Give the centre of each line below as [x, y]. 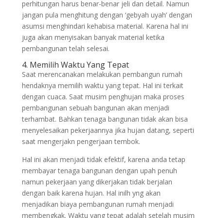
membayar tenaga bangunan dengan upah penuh [99, 171]
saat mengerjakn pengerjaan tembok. [81, 141]
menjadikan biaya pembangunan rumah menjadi [98, 204]
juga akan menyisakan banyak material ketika [93, 37]
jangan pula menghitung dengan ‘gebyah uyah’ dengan [107, 15]
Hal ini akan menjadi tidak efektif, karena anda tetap [103, 159]
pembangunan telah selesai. [65, 48]
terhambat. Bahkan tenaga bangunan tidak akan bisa [105, 119]
